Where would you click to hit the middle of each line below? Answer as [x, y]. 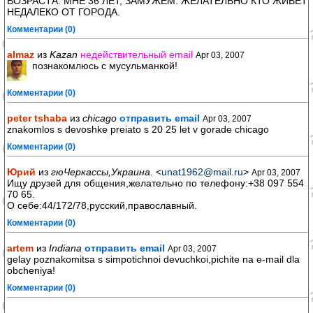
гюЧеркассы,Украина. [102, 172]
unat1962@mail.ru [202, 172]
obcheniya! [31, 270]
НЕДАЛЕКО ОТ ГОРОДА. [64, 12]
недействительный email [137, 54]
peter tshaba [37, 118]
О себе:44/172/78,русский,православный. [102, 205]
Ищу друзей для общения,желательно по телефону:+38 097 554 [155, 183]
